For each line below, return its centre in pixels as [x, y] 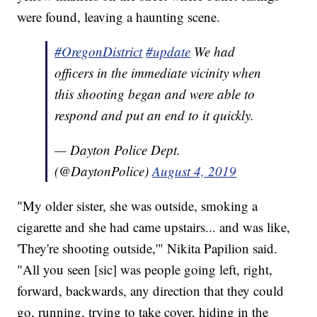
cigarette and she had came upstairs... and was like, [154, 227]
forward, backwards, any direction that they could [151, 291]
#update [168, 52]
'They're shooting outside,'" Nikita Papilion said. [148, 248]
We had [213, 52]
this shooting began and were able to [155, 94]
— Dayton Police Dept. [118, 150]
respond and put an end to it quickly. [155, 115]
